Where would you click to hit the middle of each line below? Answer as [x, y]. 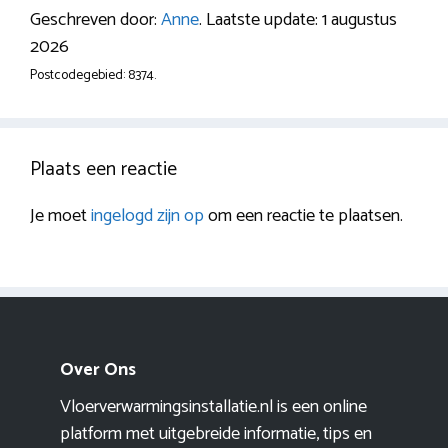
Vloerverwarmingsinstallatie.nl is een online [213, 407]
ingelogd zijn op [147, 216]
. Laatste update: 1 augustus [298, 20]
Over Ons [98, 370]
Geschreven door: [95, 20]
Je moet [60, 216]
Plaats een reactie [103, 170]
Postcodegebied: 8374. [93, 75]
